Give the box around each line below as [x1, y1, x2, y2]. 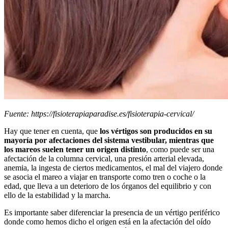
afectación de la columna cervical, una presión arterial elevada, [4, 154, 204, 163]
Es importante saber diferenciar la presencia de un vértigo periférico [4, 208, 220, 217]
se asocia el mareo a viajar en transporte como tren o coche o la [4, 172, 206, 181]
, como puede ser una [146, 145, 214, 154]
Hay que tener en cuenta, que [4, 126, 98, 135]
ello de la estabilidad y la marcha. [4, 190, 110, 199]
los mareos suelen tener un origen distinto [4, 145, 146, 154]
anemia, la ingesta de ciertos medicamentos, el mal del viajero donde [4, 163, 222, 172]
